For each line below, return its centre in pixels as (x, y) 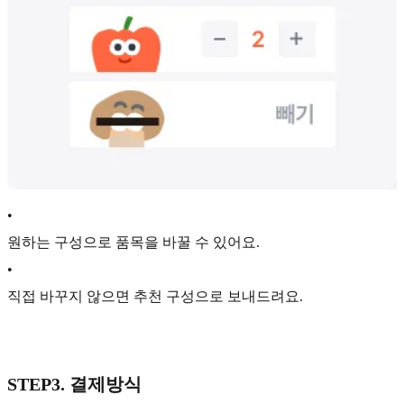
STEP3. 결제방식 (74, 384)
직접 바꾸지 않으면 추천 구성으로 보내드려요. (155, 296)
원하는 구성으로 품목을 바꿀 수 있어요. (133, 242)
